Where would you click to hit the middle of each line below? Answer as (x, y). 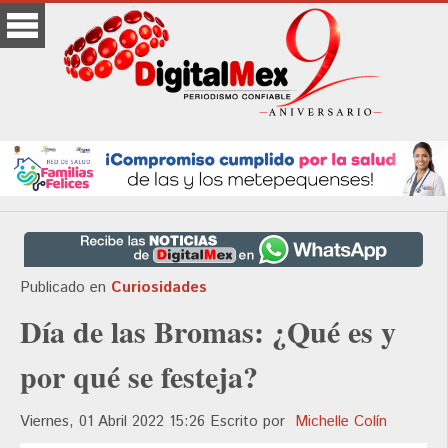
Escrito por (252, 422)
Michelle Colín (341, 422)
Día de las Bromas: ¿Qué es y (208, 331)
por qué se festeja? (139, 376)
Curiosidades (159, 288)
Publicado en (63, 288)
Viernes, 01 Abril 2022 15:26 (115, 422)
